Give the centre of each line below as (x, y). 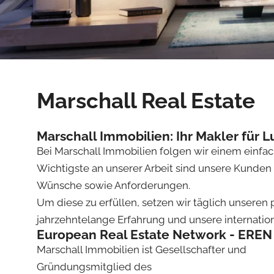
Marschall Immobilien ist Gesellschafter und (142, 249)
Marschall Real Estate (146, 100)
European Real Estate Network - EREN (154, 234)
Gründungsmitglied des (94, 266)
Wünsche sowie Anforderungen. (113, 185)
